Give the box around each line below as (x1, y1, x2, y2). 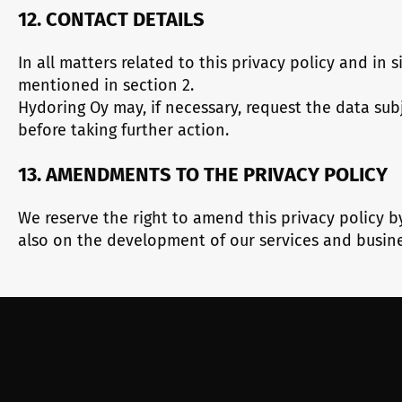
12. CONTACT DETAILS (18, 7, 205, 31)
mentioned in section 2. (18, 75, 194, 95)
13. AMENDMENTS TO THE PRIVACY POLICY (18, 162, 388, 187)
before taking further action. (18, 120, 229, 140)
